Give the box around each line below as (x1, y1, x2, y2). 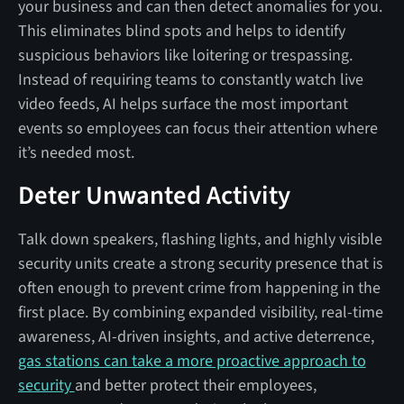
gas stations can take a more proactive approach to (17, 349, 366, 372)
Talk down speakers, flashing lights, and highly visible (17, 227, 382, 251)
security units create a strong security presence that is (17, 252, 383, 275)
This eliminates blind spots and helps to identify (17, 19, 345, 42)
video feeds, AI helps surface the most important (17, 92, 348, 115)
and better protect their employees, (74, 373, 317, 397)
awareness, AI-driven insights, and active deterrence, (17, 325, 374, 348)
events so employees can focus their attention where (17, 116, 378, 140)
